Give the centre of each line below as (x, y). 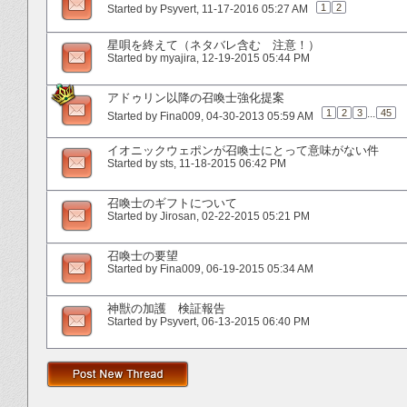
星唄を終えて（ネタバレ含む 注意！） (213, 45)
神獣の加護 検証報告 (166, 308)
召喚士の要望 (143, 255)
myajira (178, 58)
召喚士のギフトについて (172, 203)
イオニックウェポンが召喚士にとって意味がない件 (243, 150)
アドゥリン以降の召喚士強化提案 (196, 97)
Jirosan (178, 216)
